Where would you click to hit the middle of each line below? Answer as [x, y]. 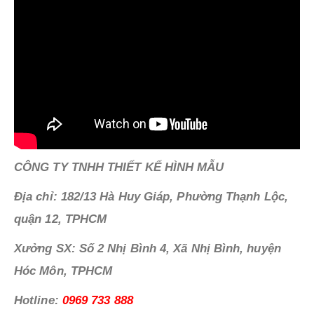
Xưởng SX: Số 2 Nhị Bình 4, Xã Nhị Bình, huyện [148, 248]
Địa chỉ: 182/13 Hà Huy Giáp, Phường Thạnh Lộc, [151, 196]
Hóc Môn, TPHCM [63, 271]
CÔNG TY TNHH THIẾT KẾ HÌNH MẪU [119, 167]
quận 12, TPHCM [61, 219]
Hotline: [38, 300]
